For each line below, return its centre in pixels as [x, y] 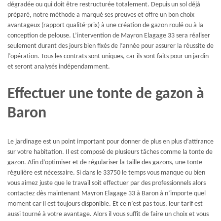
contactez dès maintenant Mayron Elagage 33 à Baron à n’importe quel [107, 193]
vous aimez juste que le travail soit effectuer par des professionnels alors [107, 183]
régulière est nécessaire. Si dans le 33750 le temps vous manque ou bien [106, 173]
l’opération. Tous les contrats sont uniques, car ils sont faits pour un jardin [108, 56]
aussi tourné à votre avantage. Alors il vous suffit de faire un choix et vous [108, 214]
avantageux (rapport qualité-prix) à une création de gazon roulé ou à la [105, 25]
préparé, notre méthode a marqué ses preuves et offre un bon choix [101, 15]
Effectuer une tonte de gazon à [106, 94]
